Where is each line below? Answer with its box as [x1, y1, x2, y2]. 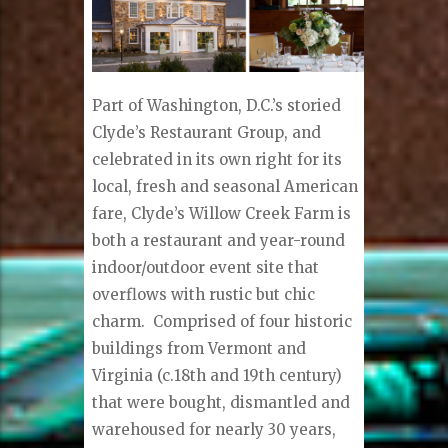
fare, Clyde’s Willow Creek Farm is [92, 203, 352, 223]
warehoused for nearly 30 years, [92, 419, 337, 439]
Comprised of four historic [153, 311, 353, 331]
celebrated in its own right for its [92, 149, 343, 169]
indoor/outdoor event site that [92, 257, 320, 277]
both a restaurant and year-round [92, 230, 346, 250]
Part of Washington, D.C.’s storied [92, 95, 342, 115]
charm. [92, 311, 146, 331]
